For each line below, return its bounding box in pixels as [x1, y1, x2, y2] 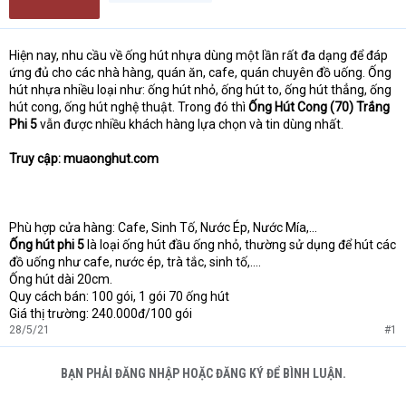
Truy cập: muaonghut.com [9, 151, 159, 167]
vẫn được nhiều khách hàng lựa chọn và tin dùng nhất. [37, 117, 343, 132]
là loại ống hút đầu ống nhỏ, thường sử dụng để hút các [87, 237, 396, 253]
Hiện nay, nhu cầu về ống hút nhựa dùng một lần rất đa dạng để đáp [9, 48, 388, 63]
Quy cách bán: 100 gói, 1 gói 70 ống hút [9, 289, 229, 304]
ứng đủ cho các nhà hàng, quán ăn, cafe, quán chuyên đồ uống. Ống [9, 65, 391, 81]
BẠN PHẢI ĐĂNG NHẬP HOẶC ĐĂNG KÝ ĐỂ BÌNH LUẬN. [60, 366, 346, 382]
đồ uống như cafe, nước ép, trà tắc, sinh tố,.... [9, 255, 261, 270]
